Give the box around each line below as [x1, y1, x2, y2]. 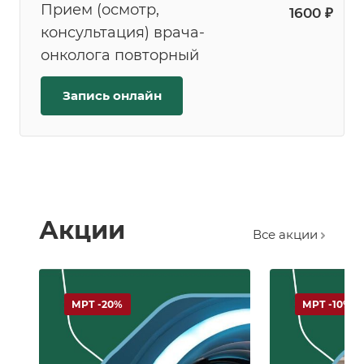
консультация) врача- [41, 24, 205, 42]
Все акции [253, 226, 321, 242]
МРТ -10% [302, 297, 352, 310]
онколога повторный [41, 46, 199, 65]
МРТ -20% [71, 297, 123, 310]
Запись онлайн [62, 88, 162, 104]
